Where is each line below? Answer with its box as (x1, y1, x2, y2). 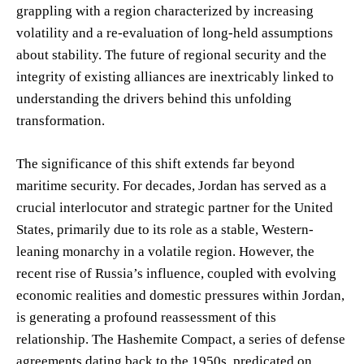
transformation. (16, 112, 105, 128)
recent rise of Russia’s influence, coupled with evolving (16, 265, 336, 281)
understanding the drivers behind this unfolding (16, 90, 292, 106)
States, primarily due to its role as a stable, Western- (16, 221, 314, 237)
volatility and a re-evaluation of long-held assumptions (16, 24, 333, 41)
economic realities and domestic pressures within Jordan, (16, 287, 344, 303)
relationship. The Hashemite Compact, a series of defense (16, 331, 345, 347)
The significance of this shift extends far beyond (16, 155, 295, 171)
